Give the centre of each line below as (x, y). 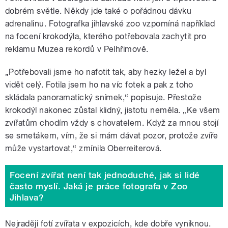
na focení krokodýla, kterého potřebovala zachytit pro (106, 37)
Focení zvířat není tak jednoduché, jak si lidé (105, 175)
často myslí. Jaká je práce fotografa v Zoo (98, 186)
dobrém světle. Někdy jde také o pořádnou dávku (98, 11)
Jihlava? (27, 197)
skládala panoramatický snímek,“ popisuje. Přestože (104, 98)
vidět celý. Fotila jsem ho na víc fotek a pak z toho (99, 85)
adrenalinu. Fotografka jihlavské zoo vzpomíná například (110, 24)
